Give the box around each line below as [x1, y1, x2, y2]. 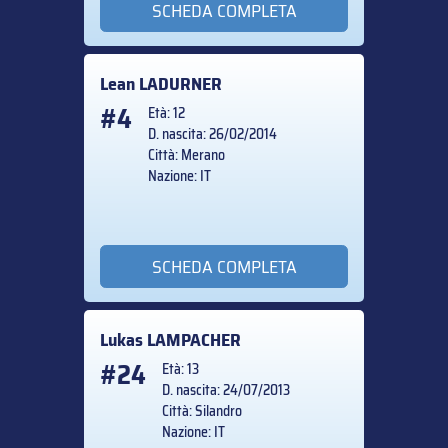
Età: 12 [148, 102, 185, 125]
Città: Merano [148, 144, 225, 167]
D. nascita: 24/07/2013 [162, 378, 290, 401]
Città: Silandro [162, 399, 242, 422]
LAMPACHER [147, 325, 241, 354]
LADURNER [139, 70, 222, 99]
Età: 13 [162, 357, 199, 380]
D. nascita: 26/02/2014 [148, 123, 277, 146]
